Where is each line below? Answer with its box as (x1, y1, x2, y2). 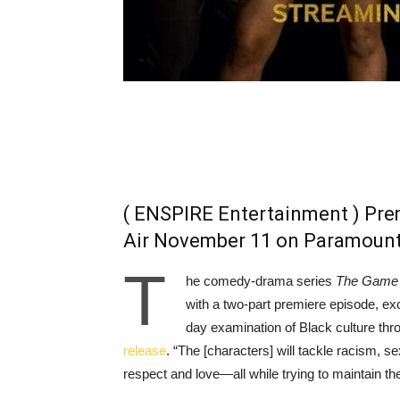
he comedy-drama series (186, 273, 336, 288)
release (123, 343, 166, 358)
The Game (336, 273, 398, 288)
